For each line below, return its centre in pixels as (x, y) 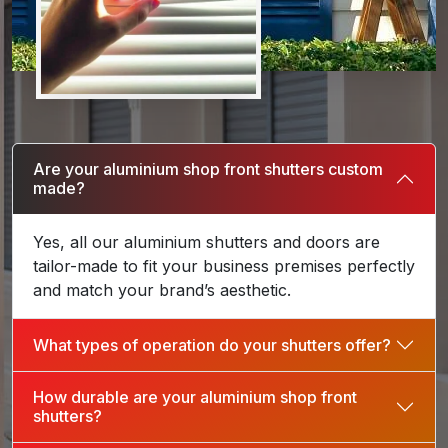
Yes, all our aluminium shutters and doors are (206, 242)
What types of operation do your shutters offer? (212, 344)
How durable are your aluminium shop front (195, 397)
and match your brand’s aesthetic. (162, 290)
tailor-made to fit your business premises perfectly (224, 266)
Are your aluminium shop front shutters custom (208, 169)
